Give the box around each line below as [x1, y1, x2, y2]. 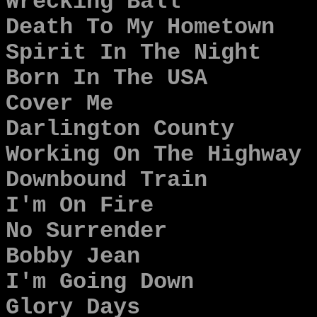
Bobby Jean [6, 244, 140, 270]
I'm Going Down [6, 270, 194, 295]
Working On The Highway [6, 142, 301, 168]
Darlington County [6, 117, 234, 142]
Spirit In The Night [6, 40, 261, 66]
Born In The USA [6, 66, 207, 91]
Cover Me [6, 91, 113, 117]
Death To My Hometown [6, 15, 275, 40]
